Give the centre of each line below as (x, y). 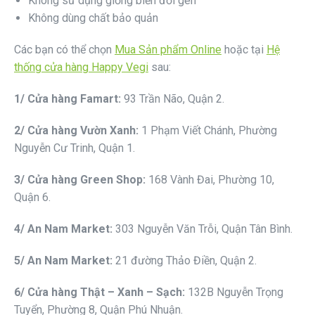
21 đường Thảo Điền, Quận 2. (186, 260)
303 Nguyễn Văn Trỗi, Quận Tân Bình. (204, 229)
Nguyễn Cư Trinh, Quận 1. (75, 148)
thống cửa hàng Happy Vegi (81, 67)
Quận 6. (32, 197)
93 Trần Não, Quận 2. (174, 98)
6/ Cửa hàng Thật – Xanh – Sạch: (101, 292)
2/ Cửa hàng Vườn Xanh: (78, 130)
